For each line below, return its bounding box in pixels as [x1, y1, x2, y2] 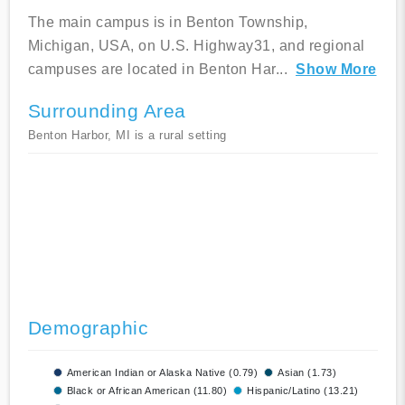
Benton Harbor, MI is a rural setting [27, 128, 227, 143]
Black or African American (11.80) [66, 385, 227, 397]
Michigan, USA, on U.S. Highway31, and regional [27, 38, 365, 54]
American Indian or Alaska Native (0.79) [66, 367, 258, 379]
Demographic [27, 317, 148, 339]
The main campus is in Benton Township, [27, 14, 308, 31]
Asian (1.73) [278, 367, 336, 379]
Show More [296, 61, 377, 78]
